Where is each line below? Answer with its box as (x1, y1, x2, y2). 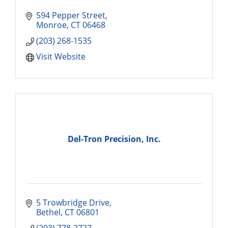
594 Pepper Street (36, 10, 105, 21)
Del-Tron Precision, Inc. (67, 133, 161, 145)
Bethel (36, 207, 61, 218)
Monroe (36, 19, 67, 31)
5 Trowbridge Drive (36, 197, 109, 208)
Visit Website (36, 51, 85, 62)
